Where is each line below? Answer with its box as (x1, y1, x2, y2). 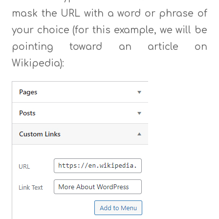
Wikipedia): (11, 58, 64, 69)
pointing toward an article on (11, 42, 208, 52)
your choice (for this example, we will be (11, 25, 208, 36)
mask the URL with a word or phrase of (11, 8, 208, 19)
